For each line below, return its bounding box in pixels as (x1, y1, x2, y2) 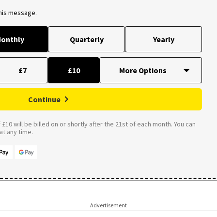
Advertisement (90, 201, 127, 209)
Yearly (153, 34, 174, 44)
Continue (28, 94, 61, 104)
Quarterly (69, 34, 104, 44)
